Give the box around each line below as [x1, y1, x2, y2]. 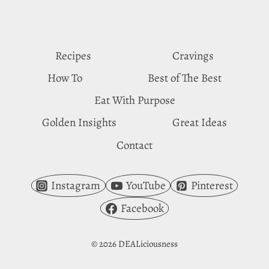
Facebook [120, 201, 164, 217]
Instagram [51, 178, 101, 194]
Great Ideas [172, 115, 227, 131]
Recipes [55, 47, 91, 64]
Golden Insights [42, 115, 117, 131]
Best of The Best [148, 70, 222, 86]
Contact [116, 137, 153, 153]
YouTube [125, 178, 166, 194]
